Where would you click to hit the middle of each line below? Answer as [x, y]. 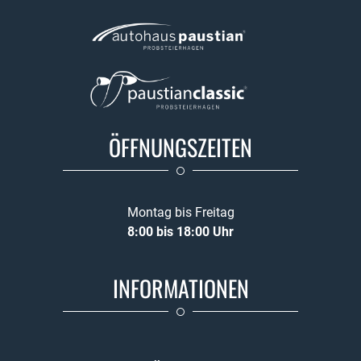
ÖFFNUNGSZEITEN [180, 147]
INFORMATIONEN [180, 288]
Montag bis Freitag [180, 212]
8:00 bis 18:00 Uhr [180, 231]
